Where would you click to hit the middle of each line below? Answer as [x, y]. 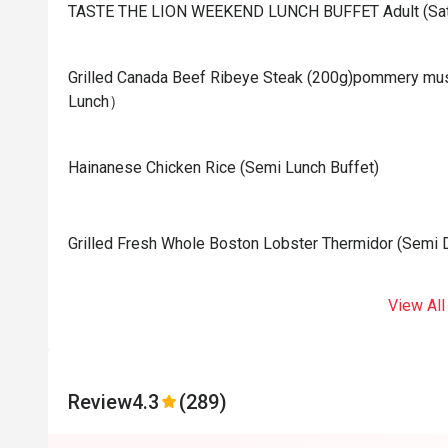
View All [416, 305]
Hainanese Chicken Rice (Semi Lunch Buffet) [223, 167]
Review [100, 402]
